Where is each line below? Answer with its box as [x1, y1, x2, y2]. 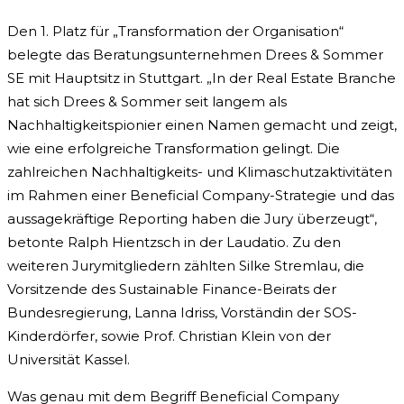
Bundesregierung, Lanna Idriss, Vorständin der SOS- [7, 304, 357, 322]
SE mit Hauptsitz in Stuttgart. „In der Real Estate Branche [7, 69, 396, 87]
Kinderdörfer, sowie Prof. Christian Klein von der [7, 327, 331, 345]
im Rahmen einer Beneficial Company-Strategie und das [7, 187, 394, 205]
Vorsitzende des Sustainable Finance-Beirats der [7, 280, 336, 298]
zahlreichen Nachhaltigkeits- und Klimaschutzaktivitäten [7, 163, 392, 181]
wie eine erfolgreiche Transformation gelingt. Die [7, 140, 340, 158]
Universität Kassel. [7, 351, 130, 369]
